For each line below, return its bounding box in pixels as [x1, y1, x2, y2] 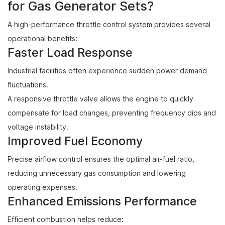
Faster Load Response [8, 44, 133, 61]
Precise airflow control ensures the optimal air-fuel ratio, [8, 154, 194, 164]
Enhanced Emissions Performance [8, 192, 197, 210]
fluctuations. [8, 80, 48, 90]
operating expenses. [8, 182, 77, 192]
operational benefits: [8, 34, 77, 44]
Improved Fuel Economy [8, 132, 143, 150]
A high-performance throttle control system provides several [8, 20, 210, 30]
